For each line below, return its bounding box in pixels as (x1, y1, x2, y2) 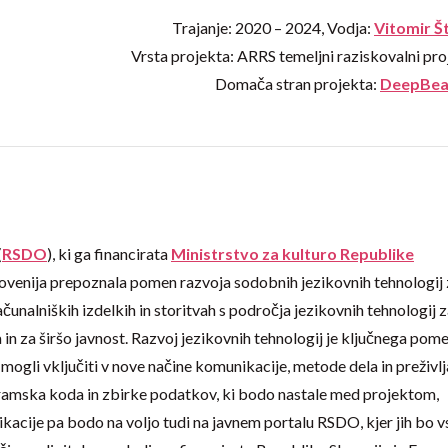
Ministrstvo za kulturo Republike (171, 244, 414, 263)
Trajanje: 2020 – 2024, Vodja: (172, 17, 374, 37)
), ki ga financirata (47, 244, 171, 263)
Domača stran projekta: (215, 73, 380, 93)
